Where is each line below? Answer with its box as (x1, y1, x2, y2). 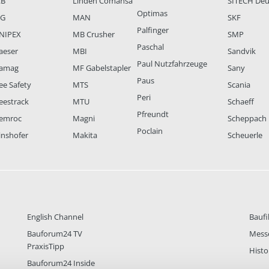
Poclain (137, 125, 163, 137)
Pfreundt (137, 109, 169, 120)
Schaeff (228, 96, 255, 107)
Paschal (137, 41, 165, 53)
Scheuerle (228, 130, 263, 141)
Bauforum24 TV (26, 228, 82, 240)
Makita (72, 130, 97, 141)
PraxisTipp (26, 241, 64, 252)
